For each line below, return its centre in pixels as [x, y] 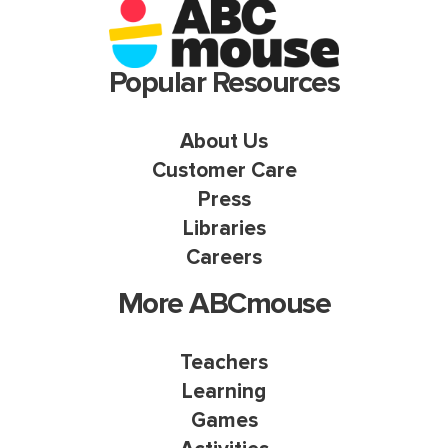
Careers [224, 257]
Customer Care [224, 170]
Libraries [224, 228]
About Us [224, 141]
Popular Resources [224, 82]
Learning [224, 392]
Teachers [224, 363]
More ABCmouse [224, 304]
